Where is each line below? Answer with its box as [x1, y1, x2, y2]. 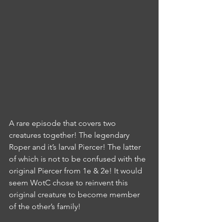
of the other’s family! [9, 202, 81, 212]
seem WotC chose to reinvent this [9, 178, 130, 188]
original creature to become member [9, 190, 142, 200]
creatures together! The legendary [9, 130, 131, 140]
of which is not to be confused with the [9, 154, 148, 164]
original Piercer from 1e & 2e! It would [9, 166, 144, 176]
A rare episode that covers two [9, 118, 118, 128]
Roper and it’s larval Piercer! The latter [9, 142, 143, 152]
